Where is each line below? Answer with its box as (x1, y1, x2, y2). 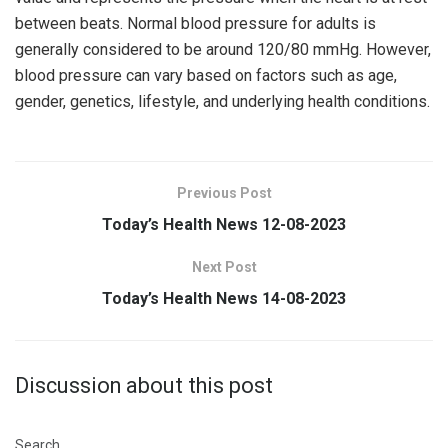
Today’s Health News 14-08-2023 (102, 288, 346, 308)
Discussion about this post (15, 372, 273, 398)
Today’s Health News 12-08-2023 (102, 214, 346, 234)
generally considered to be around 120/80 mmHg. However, (15, 39, 431, 59)
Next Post (191, 258, 257, 275)
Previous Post (176, 184, 272, 201)
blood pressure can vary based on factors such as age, (15, 65, 397, 85)
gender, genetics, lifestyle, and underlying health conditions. (15, 91, 430, 111)
